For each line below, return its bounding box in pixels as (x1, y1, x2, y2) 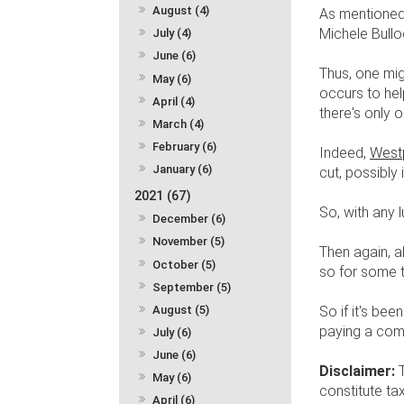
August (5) (152, 302, 210, 317)
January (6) (152, 162, 213, 177)
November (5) (152, 234, 225, 249)
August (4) (152, 4, 210, 18)
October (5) (152, 257, 216, 271)
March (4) (152, 116, 205, 131)
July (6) (152, 326, 192, 340)
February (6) (152, 139, 217, 153)
